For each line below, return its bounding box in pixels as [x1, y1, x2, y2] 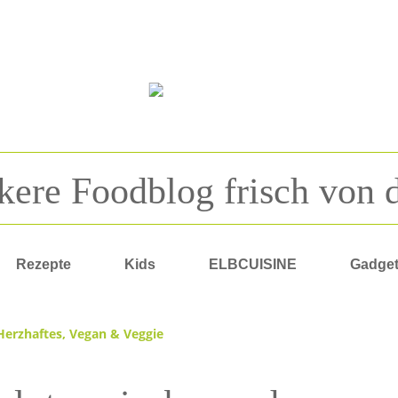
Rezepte [15, 257, 71, 272]
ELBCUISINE [208, 257, 297, 272]
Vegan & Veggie [68, 325, 163, 342]
